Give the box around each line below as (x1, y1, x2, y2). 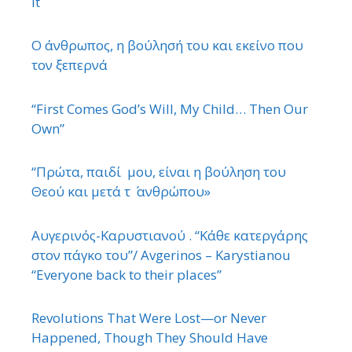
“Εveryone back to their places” (31, 265, 222, 284)
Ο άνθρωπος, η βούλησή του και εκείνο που (31, 36, 303, 55)
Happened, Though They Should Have (31, 328, 268, 347)
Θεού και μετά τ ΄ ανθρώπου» (31, 182, 214, 201)
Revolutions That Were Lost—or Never (31, 309, 266, 328)
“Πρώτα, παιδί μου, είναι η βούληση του (31, 163, 286, 181)
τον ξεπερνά (31, 56, 108, 75)
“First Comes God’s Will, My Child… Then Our (31, 99, 308, 118)
